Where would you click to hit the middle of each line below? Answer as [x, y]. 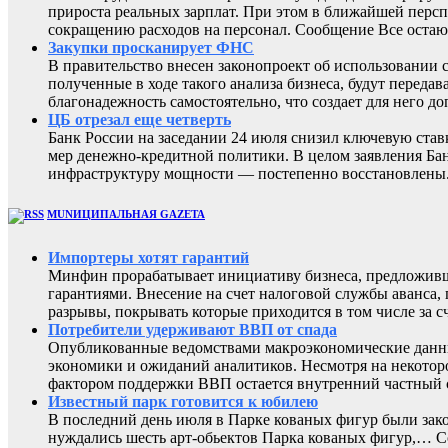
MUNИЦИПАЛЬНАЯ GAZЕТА [126, 214]
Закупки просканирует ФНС [151, 48]
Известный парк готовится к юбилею [183, 402]
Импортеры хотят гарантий [148, 258]
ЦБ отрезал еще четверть [139, 120]
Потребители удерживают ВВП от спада [192, 330]
